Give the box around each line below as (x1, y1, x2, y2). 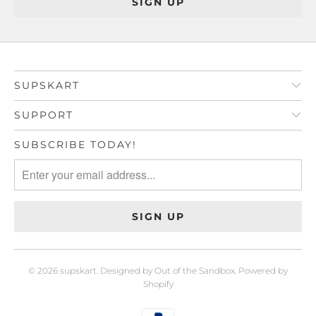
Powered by (238, 265, 288, 276)
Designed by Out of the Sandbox (100, 265, 235, 276)
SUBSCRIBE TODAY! (14, 138, 137, 151)
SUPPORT (14, 108, 73, 121)
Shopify (142, 278, 174, 289)
